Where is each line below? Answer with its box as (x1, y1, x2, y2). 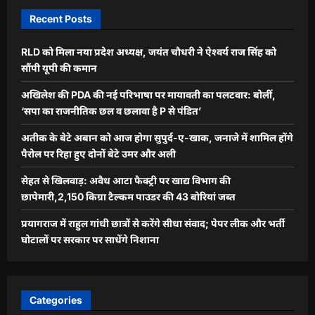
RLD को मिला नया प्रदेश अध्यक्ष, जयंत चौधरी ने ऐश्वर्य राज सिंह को (21, 45, 276, 58)
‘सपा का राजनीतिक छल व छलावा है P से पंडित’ (21, 104, 201, 117)
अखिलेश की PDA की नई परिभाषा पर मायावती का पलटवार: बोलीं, (21, 88, 276, 101)
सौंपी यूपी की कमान (21, 61, 97, 74)
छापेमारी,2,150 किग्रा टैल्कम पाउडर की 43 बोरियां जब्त (21, 190, 236, 202)
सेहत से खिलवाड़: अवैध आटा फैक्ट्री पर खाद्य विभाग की (21, 174, 231, 186)
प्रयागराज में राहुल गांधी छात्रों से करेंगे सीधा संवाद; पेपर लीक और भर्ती (21, 217, 285, 229)
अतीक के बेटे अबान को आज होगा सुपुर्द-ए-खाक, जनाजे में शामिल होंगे (21, 131, 293, 143)
